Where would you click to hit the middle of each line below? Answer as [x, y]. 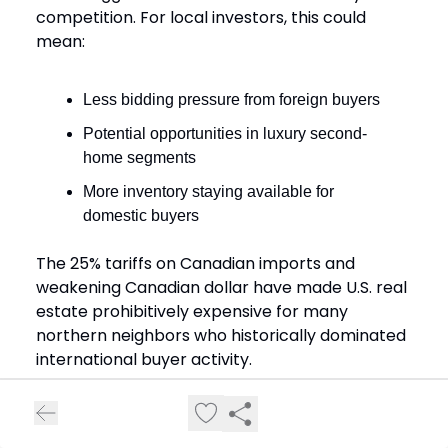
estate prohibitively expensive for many [192, 312]
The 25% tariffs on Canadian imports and [195, 264]
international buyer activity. [144, 360]
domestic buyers [141, 216]
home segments [139, 158]
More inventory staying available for [208, 192]
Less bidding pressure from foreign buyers [231, 100]
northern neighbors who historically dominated [221, 336]
